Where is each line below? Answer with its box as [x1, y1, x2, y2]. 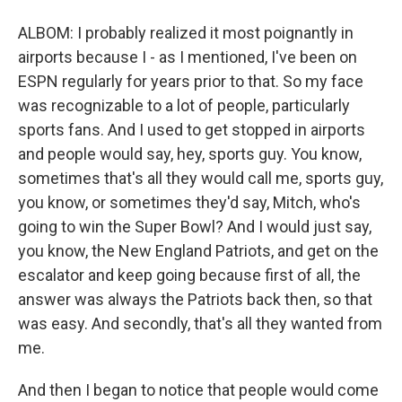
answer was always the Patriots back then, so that [18, 290, 372, 309]
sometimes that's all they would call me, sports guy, [18, 169, 383, 188]
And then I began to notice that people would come [18, 380, 379, 399]
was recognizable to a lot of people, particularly [18, 96, 350, 115]
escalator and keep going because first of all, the [18, 266, 361, 284]
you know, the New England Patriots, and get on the [18, 241, 379, 260]
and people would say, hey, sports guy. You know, [18, 144, 362, 163]
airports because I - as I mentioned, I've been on [18, 48, 357, 66]
